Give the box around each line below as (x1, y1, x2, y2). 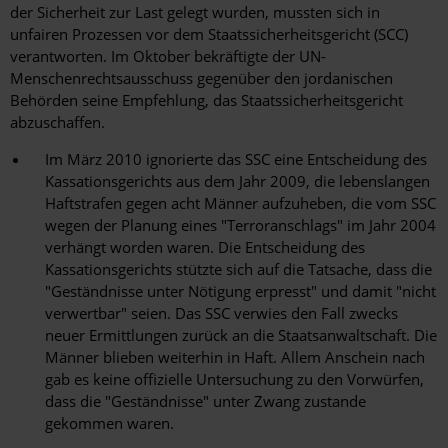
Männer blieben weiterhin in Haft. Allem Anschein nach (45, 347, 425, 368)
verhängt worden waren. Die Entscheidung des (45, 237, 365, 258)
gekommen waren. (45, 413, 174, 434)
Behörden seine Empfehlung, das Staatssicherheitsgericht (10, 90, 403, 111)
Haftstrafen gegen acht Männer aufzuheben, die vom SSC (45, 193, 436, 214)
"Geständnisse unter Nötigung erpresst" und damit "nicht (45, 281, 436, 302)
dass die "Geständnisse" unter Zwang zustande (45, 391, 366, 412)
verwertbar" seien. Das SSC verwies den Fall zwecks (45, 303, 398, 324)
